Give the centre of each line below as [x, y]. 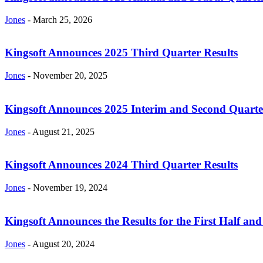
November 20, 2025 [70, 76]
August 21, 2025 [63, 131]
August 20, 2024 [63, 244]
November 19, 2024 [70, 188]
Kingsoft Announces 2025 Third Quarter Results [121, 53]
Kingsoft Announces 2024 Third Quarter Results [121, 165]
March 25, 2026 [63, 19]
